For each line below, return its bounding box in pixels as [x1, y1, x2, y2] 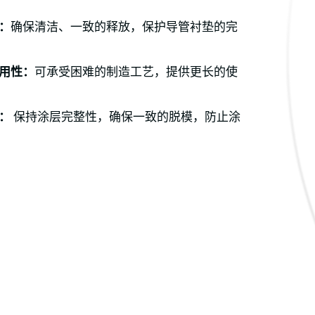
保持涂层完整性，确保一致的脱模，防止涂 [13, 109, 240, 125]
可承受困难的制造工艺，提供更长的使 [34, 64, 238, 80]
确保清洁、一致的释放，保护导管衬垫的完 [11, 19, 238, 35]
